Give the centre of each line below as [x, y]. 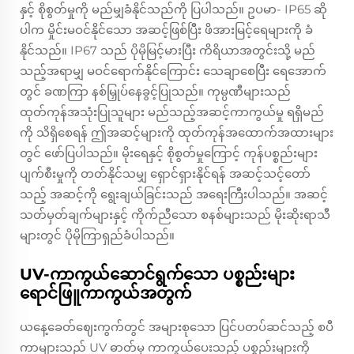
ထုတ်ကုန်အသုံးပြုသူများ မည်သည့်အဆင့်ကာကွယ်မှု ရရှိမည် [172, 112]
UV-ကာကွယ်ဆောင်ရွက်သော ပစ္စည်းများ [157, 275]
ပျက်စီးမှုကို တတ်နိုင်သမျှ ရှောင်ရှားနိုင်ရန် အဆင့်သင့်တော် [165, 174]
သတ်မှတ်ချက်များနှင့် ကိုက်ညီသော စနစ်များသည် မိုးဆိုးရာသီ [175, 215]
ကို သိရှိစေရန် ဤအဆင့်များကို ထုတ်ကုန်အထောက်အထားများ [177, 133]
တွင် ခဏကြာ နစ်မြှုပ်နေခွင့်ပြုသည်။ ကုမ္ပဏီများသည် [155, 92]
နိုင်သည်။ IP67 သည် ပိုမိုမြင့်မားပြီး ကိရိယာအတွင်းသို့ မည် [168, 51]
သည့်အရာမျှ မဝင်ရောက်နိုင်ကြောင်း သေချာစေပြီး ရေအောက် [173, 71]
